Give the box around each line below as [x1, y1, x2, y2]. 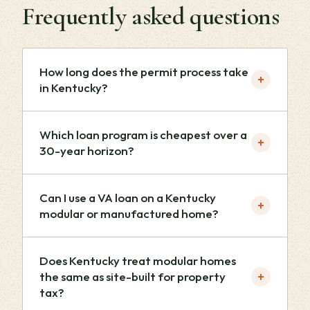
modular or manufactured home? [39, 206, 219, 221]
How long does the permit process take [39, 64, 248, 79]
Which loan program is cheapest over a [39, 127, 247, 142]
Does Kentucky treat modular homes [39, 253, 236, 268]
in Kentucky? [39, 80, 108, 95]
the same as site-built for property [39, 269, 226, 284]
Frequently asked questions [22, 1, 280, 31]
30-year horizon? [39, 143, 134, 158]
